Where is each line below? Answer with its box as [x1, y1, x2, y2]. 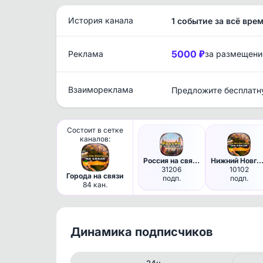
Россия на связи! [193, 156, 200, 165]
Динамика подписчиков [70, 225, 213, 239]
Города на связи [66, 171, 123, 180]
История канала [68, 15, 133, 25]
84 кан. [82, 180, 107, 189]
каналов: [79, 134, 110, 143]
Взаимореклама [68, 85, 133, 95]
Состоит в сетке [66, 125, 123, 134]
